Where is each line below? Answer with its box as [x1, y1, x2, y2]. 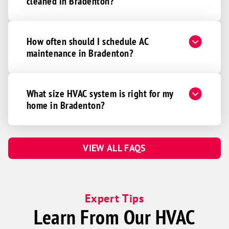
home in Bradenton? [27, 99, 105, 112]
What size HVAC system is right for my [27, 87, 174, 100]
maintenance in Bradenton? [27, 47, 133, 60]
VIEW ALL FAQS [83, 142, 146, 154]
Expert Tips [85, 191, 144, 206]
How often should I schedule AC [27, 35, 149, 48]
